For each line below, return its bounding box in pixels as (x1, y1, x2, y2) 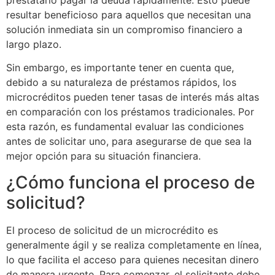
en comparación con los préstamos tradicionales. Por (6, 106, 254, 118)
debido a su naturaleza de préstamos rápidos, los (6, 76, 236, 89)
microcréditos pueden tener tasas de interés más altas (6, 91, 259, 104)
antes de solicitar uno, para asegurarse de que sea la (6, 135, 252, 148)
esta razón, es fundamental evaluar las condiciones (6, 120, 244, 133)
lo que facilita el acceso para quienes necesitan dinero (6, 253, 259, 266)
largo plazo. (6, 37, 61, 50)
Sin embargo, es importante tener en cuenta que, (6, 61, 234, 74)
